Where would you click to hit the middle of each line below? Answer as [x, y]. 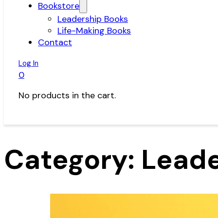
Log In [28, 63]
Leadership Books [93, 19]
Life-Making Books [94, 31]
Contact [55, 42]
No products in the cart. [67, 95]
